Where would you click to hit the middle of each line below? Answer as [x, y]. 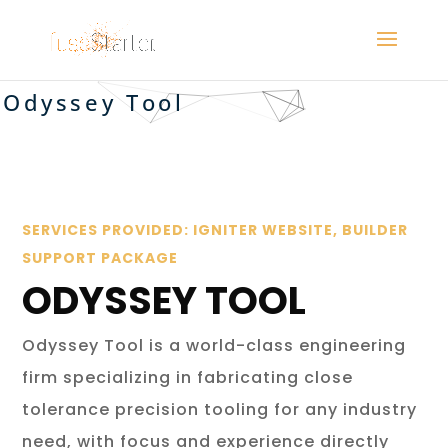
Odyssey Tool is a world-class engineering [214, 345]
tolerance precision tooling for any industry [220, 409]
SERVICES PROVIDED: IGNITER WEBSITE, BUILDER [215, 230]
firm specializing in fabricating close [188, 377]
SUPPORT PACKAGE [100, 258]
